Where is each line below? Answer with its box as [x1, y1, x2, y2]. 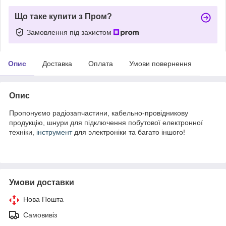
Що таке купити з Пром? [15, 12, 112, 21]
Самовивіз [23, 210, 57, 219]
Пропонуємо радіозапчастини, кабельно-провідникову [9, 108, 188, 117]
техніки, [9, 128, 36, 136]
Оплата [88, 59, 113, 68]
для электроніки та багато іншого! [72, 128, 185, 136]
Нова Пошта [23, 195, 64, 203]
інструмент [36, 128, 72, 136]
